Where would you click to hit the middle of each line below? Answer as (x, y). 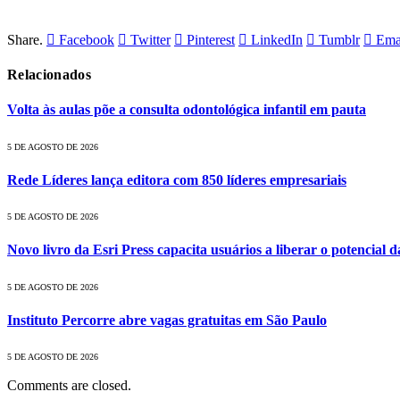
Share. (25, 39)
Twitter (150, 39)
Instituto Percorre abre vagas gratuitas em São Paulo (167, 320)
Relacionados (49, 75)
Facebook (87, 39)
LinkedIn (277, 39)
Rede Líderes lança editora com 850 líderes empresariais (177, 179)
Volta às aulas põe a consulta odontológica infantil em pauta (187, 110)
